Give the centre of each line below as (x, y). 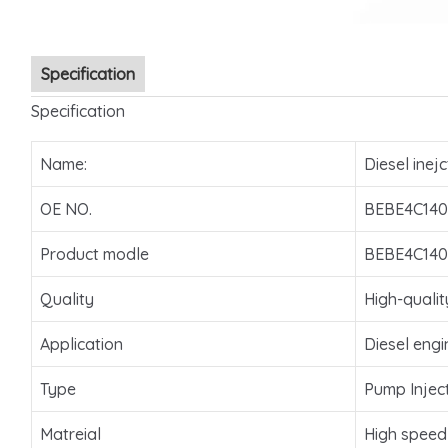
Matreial (70, 434)
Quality (66, 299)
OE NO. (65, 209)
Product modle (94, 254)
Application (81, 344)
